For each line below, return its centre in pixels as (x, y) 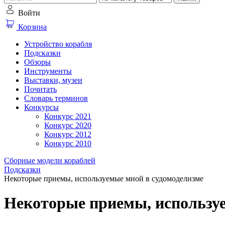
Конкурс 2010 (68, 143)
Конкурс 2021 (68, 116)
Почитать (40, 89)
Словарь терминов (56, 98)
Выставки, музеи (53, 80)
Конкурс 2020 (68, 125)
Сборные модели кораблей (50, 160)
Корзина (31, 27)
